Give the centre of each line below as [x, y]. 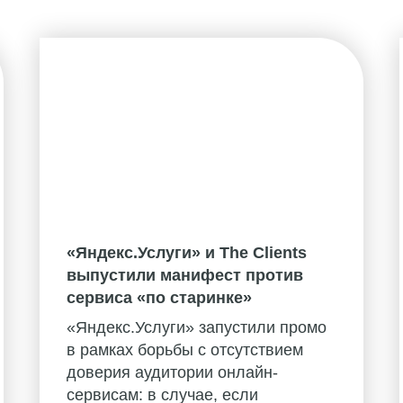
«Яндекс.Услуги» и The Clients [187, 253]
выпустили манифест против [185, 276]
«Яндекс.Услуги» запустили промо [197, 328]
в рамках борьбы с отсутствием [185, 350]
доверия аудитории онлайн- [172, 373]
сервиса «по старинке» [159, 298]
